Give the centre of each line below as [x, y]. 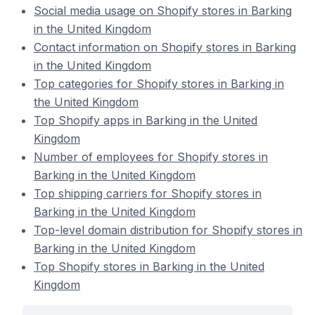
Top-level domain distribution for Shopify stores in [168, 230]
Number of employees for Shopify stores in [151, 157]
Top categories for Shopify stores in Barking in [159, 84]
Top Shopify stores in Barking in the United [149, 266]
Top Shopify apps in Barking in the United [146, 120]
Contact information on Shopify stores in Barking [165, 47]
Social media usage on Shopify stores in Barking [163, 11]
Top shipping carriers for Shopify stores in [148, 193]
